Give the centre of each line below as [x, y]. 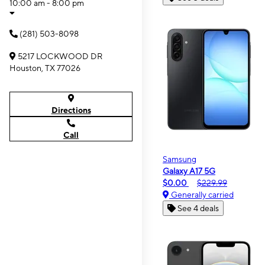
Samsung [180, 159]
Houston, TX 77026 [45, 68]
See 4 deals [198, 208]
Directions [71, 110]
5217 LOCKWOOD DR [60, 56]
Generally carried [201, 195]
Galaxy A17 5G [189, 171]
